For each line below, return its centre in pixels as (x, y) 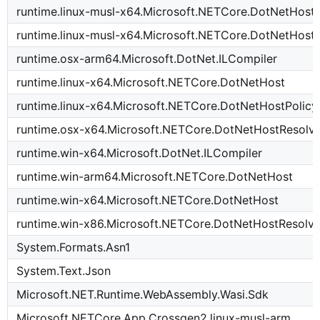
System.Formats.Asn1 (74, 247)
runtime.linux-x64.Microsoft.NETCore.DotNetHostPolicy (167, 106)
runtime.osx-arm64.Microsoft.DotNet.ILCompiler (147, 59)
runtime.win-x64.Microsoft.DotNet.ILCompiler (140, 153)
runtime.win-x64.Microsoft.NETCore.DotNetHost (148, 200)
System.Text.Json (64, 271)
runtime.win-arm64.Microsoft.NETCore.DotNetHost (155, 177)
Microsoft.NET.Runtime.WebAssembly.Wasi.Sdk (143, 295)
